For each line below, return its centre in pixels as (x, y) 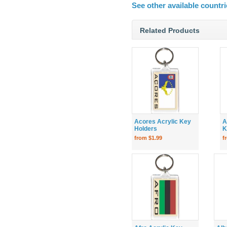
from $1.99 (148, 138)
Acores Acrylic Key (163, 121)
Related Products (170, 30)
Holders (146, 128)
